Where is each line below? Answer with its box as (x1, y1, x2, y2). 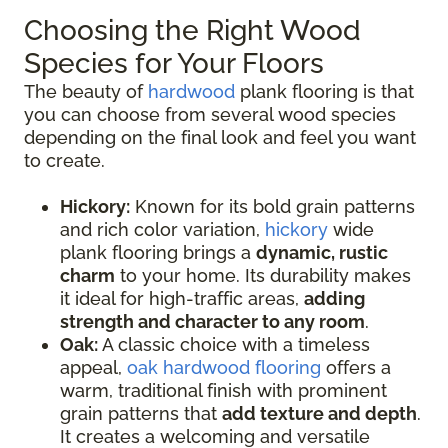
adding (304, 287, 365, 309)
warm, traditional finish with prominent (60, 379, 387, 401)
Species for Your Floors (24, 46, 324, 80)
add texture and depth (222, 402, 417, 424)
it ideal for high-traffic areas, (60, 287, 304, 309)
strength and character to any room (60, 310, 365, 332)
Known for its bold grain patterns (130, 195, 415, 217)
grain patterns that (60, 402, 222, 424)
